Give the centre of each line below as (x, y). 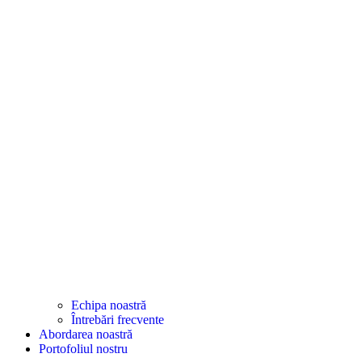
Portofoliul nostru (83, 348)
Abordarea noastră (86, 334)
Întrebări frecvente (118, 319)
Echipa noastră (109, 305)
